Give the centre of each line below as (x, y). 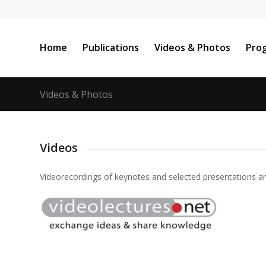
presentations (229, 177)
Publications (111, 47)
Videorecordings (71, 177)
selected (185, 177)
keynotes (132, 177)
